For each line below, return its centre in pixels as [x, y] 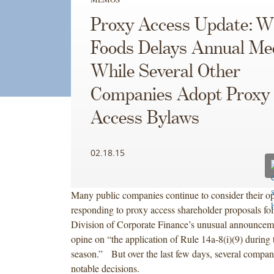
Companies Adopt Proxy [180, 95]
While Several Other [165, 72]
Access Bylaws [145, 118]
